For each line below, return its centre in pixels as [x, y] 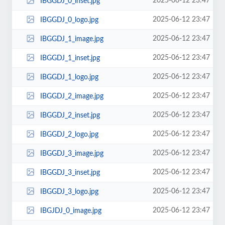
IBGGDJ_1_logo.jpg [69, 77]
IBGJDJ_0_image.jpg [71, 211]
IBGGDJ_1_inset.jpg [70, 58]
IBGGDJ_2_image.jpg [72, 96]
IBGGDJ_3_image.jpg [72, 153]
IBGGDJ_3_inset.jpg [70, 173]
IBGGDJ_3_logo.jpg [69, 192]
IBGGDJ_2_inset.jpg [70, 115]
